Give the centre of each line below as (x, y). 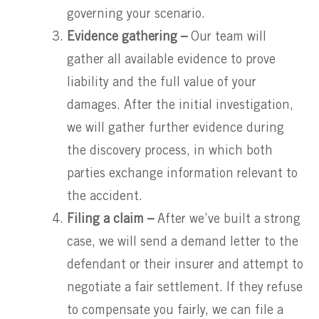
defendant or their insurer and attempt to (185, 265)
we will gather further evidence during (176, 129)
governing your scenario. (138, 15)
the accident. (105, 197)
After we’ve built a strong (229, 220)
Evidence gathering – (129, 37)
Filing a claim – (112, 220)
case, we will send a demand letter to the (183, 242)
